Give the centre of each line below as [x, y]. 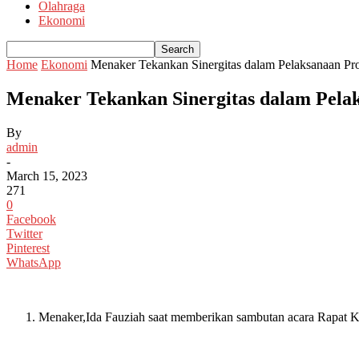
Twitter [24, 233]
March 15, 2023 [47, 175]
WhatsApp [34, 262]
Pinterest [28, 248]
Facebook [31, 219]
